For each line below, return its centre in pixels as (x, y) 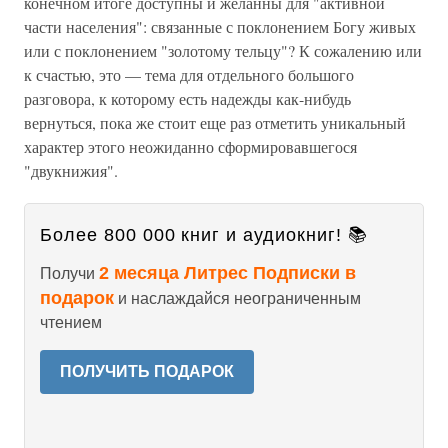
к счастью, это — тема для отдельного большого (189, 74)
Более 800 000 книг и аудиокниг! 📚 (204, 235)
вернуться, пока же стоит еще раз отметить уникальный (215, 122)
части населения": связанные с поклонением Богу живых (220, 26)
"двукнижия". (71, 170)
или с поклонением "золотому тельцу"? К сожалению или (223, 50)
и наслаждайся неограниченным (237, 298)
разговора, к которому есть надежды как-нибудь (187, 98)
